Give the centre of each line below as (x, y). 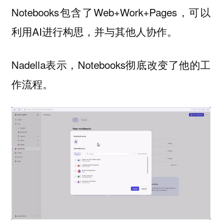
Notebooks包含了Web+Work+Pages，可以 (111, 12)
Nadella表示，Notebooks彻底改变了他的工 (111, 64)
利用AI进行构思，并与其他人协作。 (94, 31)
